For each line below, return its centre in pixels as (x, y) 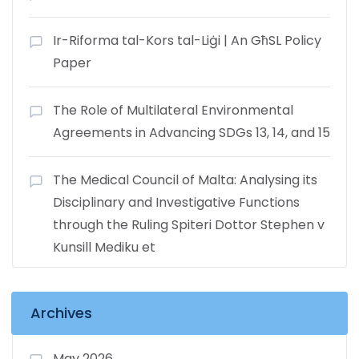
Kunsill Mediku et (104, 247)
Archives (61, 313)
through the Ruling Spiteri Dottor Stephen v (189, 224)
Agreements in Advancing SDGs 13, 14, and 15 (192, 132)
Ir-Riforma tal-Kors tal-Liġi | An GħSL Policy (187, 40)
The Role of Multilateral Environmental (173, 110)
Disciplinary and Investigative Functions (176, 202)
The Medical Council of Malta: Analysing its (185, 179)
